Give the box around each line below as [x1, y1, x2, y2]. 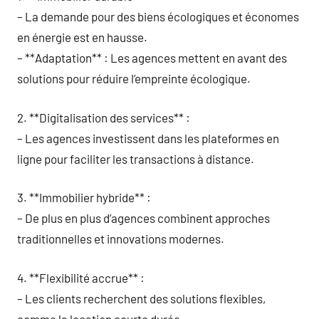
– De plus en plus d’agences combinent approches [17, 211, 270, 225]
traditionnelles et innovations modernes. [17, 231, 224, 246]
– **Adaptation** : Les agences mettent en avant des [17, 51, 287, 65]
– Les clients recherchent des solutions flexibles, [17, 291, 266, 305]
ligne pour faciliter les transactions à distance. [17, 151, 254, 166]
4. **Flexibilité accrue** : [17, 270, 145, 285]
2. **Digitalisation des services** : [17, 110, 190, 125]
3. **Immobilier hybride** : [17, 190, 151, 204]
